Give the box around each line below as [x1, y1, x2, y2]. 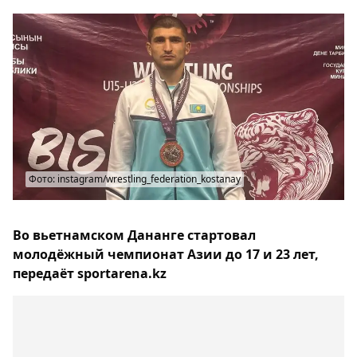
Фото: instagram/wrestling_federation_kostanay [29, 172, 241, 186]
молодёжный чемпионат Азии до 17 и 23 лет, [13, 245, 319, 263]
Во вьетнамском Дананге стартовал [13, 226, 256, 244]
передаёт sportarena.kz [13, 265, 167, 282]
